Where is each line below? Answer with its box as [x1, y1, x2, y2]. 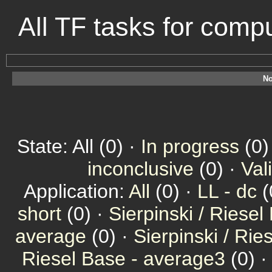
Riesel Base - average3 [21, 248, 225, 270]
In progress [141, 135, 239, 157]
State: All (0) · [17, 135, 141, 157]
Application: [24, 180, 129, 202]
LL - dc [197, 180, 257, 202]
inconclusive [87, 158, 194, 180]
